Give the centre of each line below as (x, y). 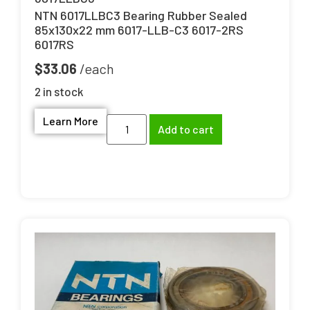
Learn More (71, 120)
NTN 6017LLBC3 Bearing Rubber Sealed (141, 15)
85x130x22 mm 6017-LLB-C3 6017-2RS (139, 29)
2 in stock (59, 92)
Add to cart (186, 129)
